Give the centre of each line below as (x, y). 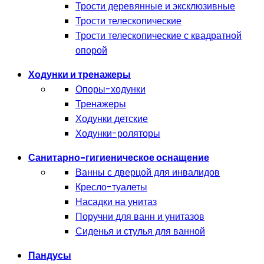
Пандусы (50, 255)
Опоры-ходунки (110, 89)
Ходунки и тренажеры (80, 75)
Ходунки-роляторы (118, 133)
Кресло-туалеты (111, 187)
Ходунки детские (112, 119)
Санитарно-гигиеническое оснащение (119, 158)
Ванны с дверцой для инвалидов (148, 172)
